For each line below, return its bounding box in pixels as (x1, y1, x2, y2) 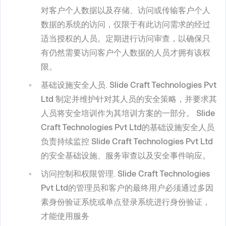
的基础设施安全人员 (142, 123, 214, 133)
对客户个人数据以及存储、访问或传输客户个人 (41, 6, 210, 16)
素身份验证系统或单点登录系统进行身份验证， (41, 197, 210, 207)
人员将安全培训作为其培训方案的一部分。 (41, 108, 196, 119)
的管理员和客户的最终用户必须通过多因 (68, 183, 213, 193)
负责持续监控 (41, 137, 91, 147)
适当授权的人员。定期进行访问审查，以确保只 (41, 34, 210, 44)
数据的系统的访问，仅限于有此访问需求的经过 (41, 20, 210, 30)
